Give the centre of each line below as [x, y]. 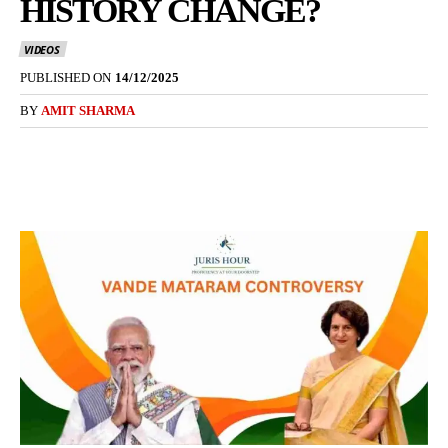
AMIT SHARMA [88, 111]
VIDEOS [42, 50]
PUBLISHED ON [65, 78]
